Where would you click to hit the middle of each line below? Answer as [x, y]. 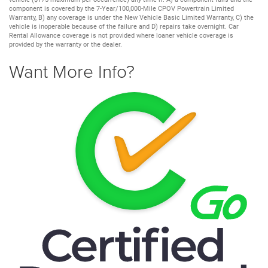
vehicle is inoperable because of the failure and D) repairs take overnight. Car [124, 26]
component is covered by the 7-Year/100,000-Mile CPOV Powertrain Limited [121, 8]
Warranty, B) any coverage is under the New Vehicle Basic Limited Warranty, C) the [131, 17]
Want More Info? [72, 71]
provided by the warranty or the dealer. [66, 44]
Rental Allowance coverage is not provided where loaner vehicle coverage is [121, 35]
